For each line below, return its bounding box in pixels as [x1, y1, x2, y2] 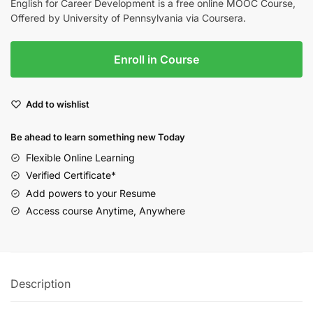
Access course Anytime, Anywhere [26, 205, 185, 217]
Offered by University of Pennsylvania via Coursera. [10, 11, 246, 24]
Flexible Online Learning [26, 151, 135, 163]
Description [10, 277, 71, 291]
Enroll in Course [114, 52, 199, 66]
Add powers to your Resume [26, 187, 156, 199]
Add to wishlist [26, 98, 89, 110]
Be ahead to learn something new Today [10, 131, 185, 143]
